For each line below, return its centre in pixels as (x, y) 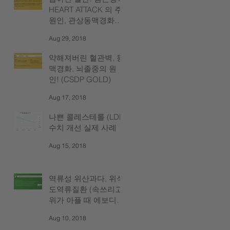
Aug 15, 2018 (68, 146)
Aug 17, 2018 (68, 98)
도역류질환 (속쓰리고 (86, 189)
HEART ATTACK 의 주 (85, 9)
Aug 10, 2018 (68, 218)
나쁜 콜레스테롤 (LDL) (87, 117)
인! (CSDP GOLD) (80, 79)
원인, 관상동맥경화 (82, 20)
